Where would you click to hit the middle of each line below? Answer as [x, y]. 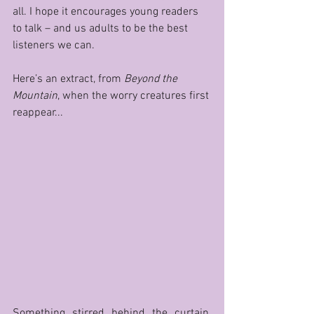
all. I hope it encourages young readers [107, 12]
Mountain [35, 96]
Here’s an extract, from [68, 80]
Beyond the [152, 80]
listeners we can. [55, 46]
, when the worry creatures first [135, 96]
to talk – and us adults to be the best [102, 29]
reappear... [38, 113]
